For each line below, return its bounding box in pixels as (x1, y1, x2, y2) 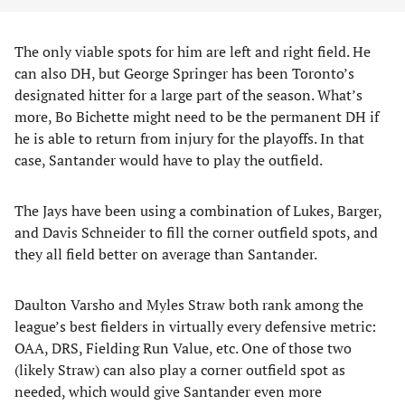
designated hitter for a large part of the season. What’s (14, 85, 363, 105)
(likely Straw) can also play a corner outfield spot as (14, 360, 345, 380)
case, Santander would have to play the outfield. (14, 150, 323, 170)
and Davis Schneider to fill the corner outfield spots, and (14, 222, 378, 242)
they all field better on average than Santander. (14, 244, 317, 264)
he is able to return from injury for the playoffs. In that (14, 128, 364, 148)
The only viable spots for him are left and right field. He (14, 42, 371, 61)
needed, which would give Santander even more (14, 381, 322, 401)
